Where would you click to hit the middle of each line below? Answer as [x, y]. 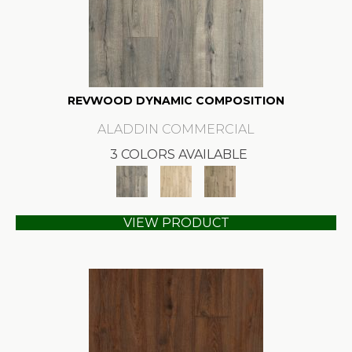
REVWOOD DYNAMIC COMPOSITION [176, 100]
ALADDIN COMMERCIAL [176, 129]
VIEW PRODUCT [176, 222]
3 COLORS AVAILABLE [178, 154]
